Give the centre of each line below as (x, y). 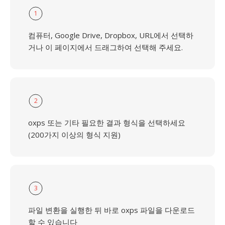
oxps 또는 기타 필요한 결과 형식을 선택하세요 (107, 123)
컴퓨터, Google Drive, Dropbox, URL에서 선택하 (111, 35)
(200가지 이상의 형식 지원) (74, 135)
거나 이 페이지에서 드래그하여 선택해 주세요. (105, 47)
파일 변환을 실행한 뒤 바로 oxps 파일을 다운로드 (111, 210)
